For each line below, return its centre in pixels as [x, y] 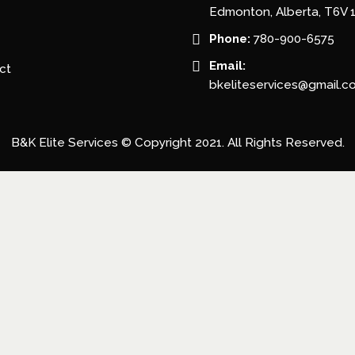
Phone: [230, 39]
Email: [227, 66]
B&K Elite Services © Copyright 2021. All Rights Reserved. [177, 143]
